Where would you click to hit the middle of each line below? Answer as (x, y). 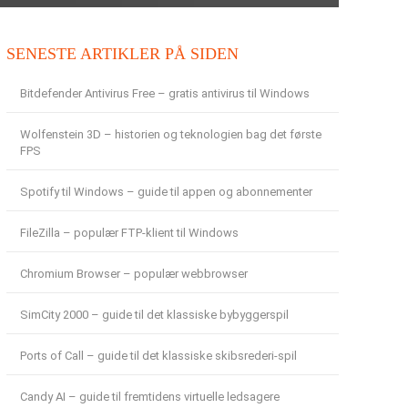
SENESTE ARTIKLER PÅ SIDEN (122, 54)
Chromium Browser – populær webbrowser (133, 274)
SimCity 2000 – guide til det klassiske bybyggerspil (154, 315)
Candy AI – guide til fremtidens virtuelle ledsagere (149, 397)
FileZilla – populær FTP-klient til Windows (129, 233)
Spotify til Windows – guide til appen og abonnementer (166, 192)
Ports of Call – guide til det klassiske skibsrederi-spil (158, 356)
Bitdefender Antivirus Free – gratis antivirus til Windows (164, 94)
